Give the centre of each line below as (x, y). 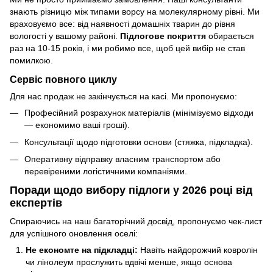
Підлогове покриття (163, 36)
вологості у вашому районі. (65, 36)
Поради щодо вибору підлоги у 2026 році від (131, 190)
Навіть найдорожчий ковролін (198, 250)
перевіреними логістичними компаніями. (106, 172)
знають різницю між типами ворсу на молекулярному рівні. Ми (135, 11)
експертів (36, 203)
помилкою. (31, 60)
